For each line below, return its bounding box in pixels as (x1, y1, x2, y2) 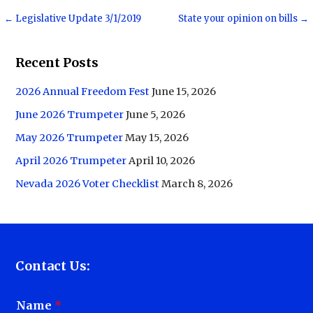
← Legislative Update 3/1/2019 (4, 13, 142, 25)
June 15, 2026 (152, 85, 217, 98)
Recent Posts (15, 54, 99, 71)
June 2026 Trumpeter (15, 108, 124, 121)
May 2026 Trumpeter (15, 131, 124, 144)
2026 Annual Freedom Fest (15, 85, 150, 98)
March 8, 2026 (161, 177, 233, 190)
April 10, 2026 (129, 154, 196, 167)
